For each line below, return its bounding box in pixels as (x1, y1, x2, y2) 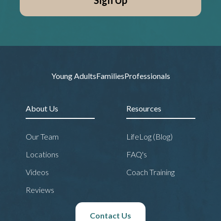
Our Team (26, 131, 59, 141)
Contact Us (90, 210, 131, 220)
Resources (126, 103, 161, 113)
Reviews (26, 184, 54, 194)
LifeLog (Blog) (126, 131, 173, 141)
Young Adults (51, 71, 96, 80)
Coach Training (126, 167, 175, 177)
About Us (26, 103, 58, 113)
